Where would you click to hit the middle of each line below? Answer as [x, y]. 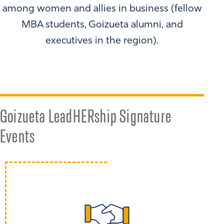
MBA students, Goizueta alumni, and [102, 25]
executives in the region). [102, 41]
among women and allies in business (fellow [102, 9]
